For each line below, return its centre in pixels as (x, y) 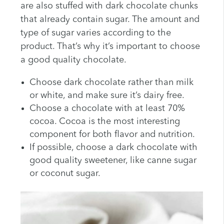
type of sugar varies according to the (95, 33)
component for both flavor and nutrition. (112, 135)
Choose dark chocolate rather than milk (111, 83)
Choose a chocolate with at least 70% (107, 109)
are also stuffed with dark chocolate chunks (109, 6)
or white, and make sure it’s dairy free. (107, 96)
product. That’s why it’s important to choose (110, 47)
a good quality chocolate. (73, 60)
